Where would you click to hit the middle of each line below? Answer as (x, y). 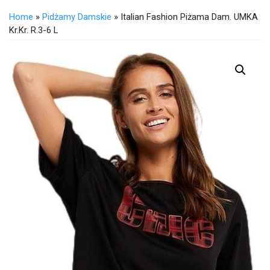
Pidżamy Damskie (77, 17)
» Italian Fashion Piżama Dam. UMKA (185, 17)
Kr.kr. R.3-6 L (33, 30)
